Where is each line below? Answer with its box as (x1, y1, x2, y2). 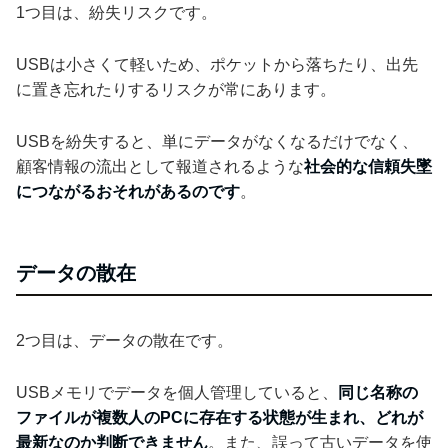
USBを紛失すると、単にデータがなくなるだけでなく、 (16, 133, 418, 151)
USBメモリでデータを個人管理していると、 (16, 384, 338, 402)
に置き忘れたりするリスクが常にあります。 (16, 81, 336, 99)
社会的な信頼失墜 (304, 158, 432, 176)
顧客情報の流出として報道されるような (16, 158, 304, 176)
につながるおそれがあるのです (16, 183, 240, 201)
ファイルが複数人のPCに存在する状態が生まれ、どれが (16, 409, 423, 427)
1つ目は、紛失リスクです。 (16, 4, 217, 22)
